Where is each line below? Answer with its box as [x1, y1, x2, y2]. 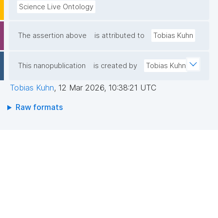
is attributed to [94, 31, 145, 40]
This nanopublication [18, 61, 86, 71]
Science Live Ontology [19, 2, 93, 12]
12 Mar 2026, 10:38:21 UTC [58, 83, 156, 93]
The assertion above [18, 31, 87, 40]
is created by [93, 61, 137, 71]
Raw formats [15, 102, 63, 112]
